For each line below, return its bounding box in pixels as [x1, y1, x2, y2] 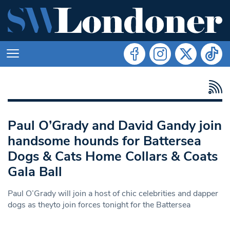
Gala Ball [8, 162, 62, 181]
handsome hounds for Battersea [8, 131, 201, 150]
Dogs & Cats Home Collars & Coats [8, 147, 218, 165]
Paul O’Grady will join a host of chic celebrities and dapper [8, 187, 218, 199]
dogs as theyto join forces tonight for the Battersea [8, 199, 190, 210]
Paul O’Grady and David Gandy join [8, 116, 222, 135]
